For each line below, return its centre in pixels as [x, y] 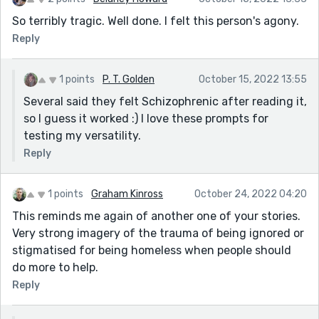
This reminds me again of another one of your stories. [156, 216]
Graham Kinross [127, 194]
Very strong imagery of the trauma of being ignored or [158, 233]
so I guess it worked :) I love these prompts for [146, 118]
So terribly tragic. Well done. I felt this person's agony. [156, 21]
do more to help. [55, 267]
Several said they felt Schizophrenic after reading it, [165, 101]
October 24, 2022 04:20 [251, 194]
